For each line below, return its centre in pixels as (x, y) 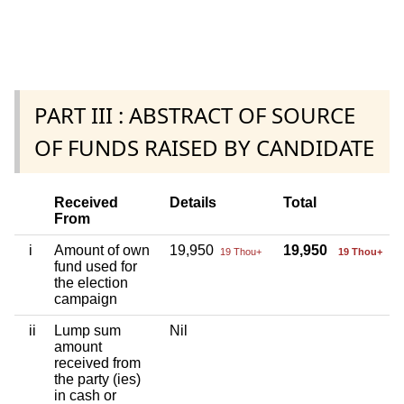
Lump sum (87, 330)
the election (91, 282)
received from (97, 363)
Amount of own (102, 250)
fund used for (96, 266)
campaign (86, 298)
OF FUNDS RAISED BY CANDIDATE (204, 147)
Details (193, 202)
